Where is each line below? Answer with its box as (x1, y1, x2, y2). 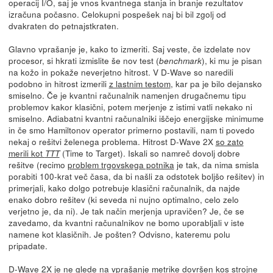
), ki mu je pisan (201, 54, 262, 66)
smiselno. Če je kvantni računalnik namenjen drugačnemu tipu (8, 88, 246, 101)
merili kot (8, 146, 45, 159)
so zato (215, 135, 244, 147)
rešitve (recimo (8, 158, 68, 171)
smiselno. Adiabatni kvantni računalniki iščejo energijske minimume (8, 112, 264, 124)
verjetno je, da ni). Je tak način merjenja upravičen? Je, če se (8, 204, 244, 217)
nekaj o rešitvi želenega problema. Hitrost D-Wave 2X (8, 135, 216, 147)
